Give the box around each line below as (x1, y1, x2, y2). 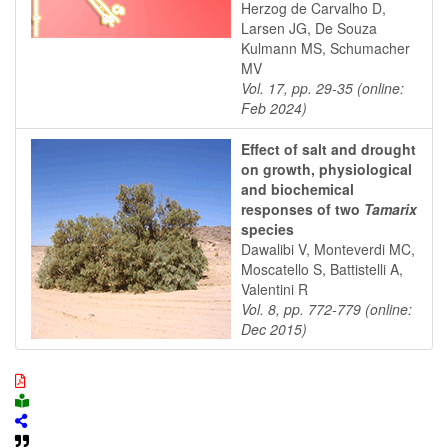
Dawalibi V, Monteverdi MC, (241, 239, 415, 259)
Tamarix (360, 199, 417, 219)
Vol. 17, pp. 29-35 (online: (241, 78, 404, 98)
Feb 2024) (241, 98, 307, 118)
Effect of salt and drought (241, 139, 416, 159)
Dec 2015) (241, 319, 307, 339)
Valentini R (241, 279, 308, 299)
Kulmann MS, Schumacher (241, 38, 410, 58)
